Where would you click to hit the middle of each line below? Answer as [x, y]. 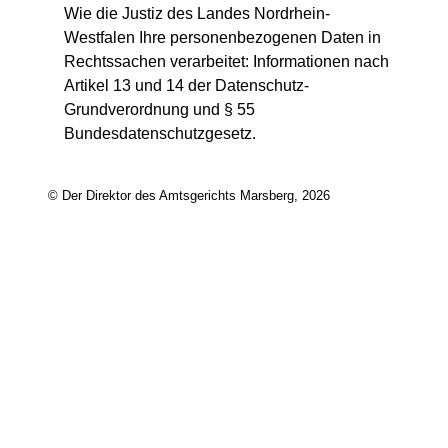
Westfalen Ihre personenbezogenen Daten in [222, 37]
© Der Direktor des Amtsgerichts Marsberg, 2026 [189, 196]
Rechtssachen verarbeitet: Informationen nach [226, 61]
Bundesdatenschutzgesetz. [160, 133]
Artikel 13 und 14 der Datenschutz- [186, 85]
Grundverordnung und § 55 [159, 109]
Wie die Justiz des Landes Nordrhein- [197, 13]
